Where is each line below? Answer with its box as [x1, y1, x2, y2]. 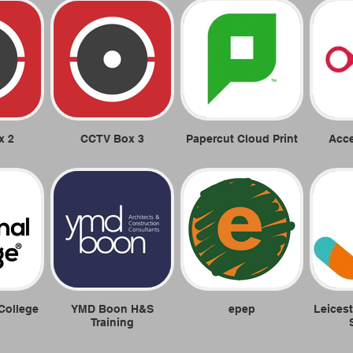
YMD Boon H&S [71, 303, 154, 315]
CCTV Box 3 [80, 132, 144, 145]
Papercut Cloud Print [186, 132, 298, 145]
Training [91, 316, 134, 329]
